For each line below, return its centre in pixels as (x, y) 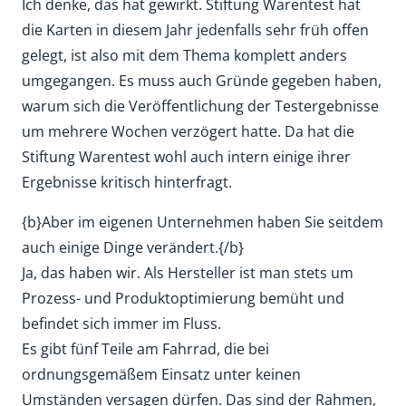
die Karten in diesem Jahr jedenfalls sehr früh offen (195, 30)
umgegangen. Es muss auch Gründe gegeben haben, (202, 81)
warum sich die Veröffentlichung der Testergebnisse (200, 106)
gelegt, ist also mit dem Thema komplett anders (184, 55)
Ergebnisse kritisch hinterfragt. (127, 182)
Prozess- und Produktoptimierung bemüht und (183, 298)
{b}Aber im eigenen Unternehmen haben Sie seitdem (203, 222)
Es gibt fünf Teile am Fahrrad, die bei (145, 349)
